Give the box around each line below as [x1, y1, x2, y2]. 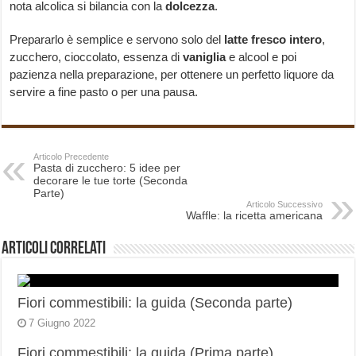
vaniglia [183, 50, 226, 64]
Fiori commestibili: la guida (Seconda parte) [17, 295, 293, 311]
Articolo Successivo [246, 199, 323, 210]
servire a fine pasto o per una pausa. [10, 85, 199, 99]
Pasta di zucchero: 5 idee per [33, 161, 181, 175]
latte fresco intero [224, 33, 323, 47]
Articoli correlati [2, 240, 106, 259]
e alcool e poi [226, 50, 297, 64]
